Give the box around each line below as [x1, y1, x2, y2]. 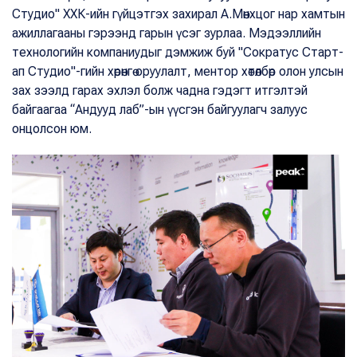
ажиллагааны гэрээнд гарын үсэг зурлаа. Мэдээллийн [12, 25, 321, 41]
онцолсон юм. [12, 120, 92, 136]
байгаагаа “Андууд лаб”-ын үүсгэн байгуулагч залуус [12, 101, 308, 117]
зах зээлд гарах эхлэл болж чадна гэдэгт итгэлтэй [12, 82, 308, 98]
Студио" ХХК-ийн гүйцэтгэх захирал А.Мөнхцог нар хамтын [12, 6, 345, 22]
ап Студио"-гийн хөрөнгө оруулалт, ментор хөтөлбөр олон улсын [12, 63, 343, 79]
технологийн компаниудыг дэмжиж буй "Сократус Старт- [12, 44, 343, 60]
